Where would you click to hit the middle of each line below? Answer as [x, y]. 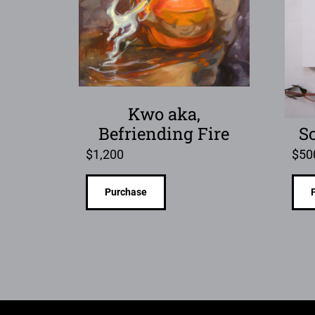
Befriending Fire [164, 134]
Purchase [126, 192]
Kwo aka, [164, 114]
